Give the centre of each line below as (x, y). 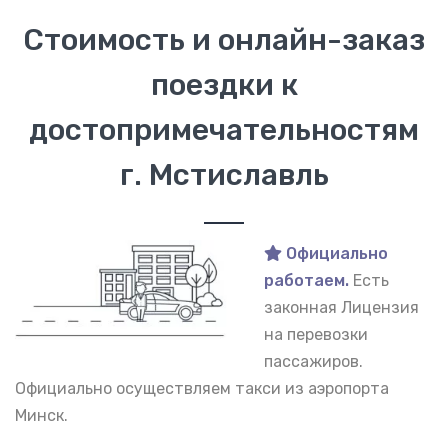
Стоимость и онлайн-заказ (224, 39)
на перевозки (316, 334)
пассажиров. (313, 361)
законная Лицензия (341, 307)
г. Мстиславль (224, 174)
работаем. (306, 280)
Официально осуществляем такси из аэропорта (202, 388)
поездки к (224, 84)
